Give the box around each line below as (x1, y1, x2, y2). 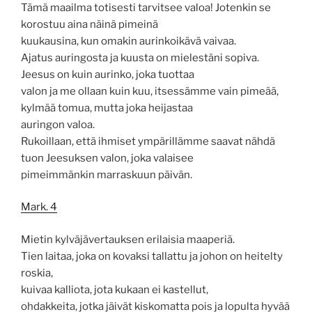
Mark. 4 (21, 201, 57, 214)
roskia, (21, 266, 53, 279)
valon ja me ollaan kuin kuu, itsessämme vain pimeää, (21, 84, 279, 97)
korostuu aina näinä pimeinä (21, 17, 158, 31)
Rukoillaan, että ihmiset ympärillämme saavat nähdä (21, 134, 275, 148)
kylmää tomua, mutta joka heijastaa (21, 101, 193, 114)
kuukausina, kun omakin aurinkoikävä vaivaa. (21, 34, 236, 47)
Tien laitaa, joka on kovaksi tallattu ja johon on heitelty (21, 249, 283, 263)
